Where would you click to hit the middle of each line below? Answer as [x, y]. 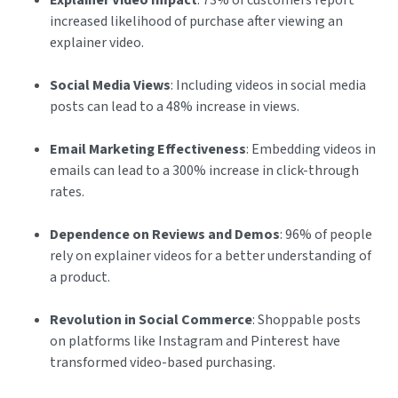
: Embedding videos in [311, 150]
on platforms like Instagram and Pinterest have [195, 342]
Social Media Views [110, 86]
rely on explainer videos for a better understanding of [211, 256]
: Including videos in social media [268, 86]
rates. [67, 192]
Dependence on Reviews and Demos [165, 235]
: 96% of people [326, 235]
